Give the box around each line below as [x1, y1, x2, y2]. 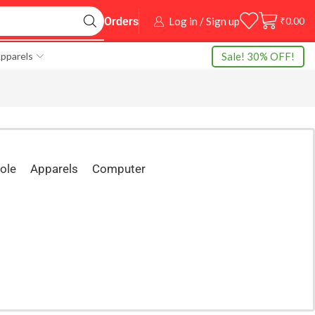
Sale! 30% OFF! [221, 49, 295, 63]
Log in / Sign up [169, 15, 240, 27]
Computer [92, 162, 146, 176]
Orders [104, 15, 139, 29]
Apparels [30, 162, 79, 176]
